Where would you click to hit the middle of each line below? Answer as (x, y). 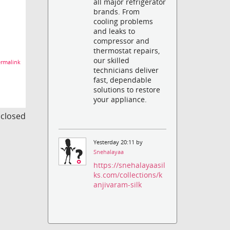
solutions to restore (127, 89)
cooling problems (123, 21)
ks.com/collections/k (128, 175)
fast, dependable (123, 80)
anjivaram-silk (118, 185)
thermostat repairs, (127, 50)
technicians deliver (126, 70)
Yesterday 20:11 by (118, 142)
